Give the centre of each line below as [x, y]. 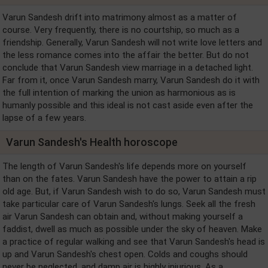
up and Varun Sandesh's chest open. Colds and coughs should [125, 254]
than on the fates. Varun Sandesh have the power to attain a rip [130, 179]
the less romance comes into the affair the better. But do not [126, 55]
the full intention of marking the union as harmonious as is [119, 93]
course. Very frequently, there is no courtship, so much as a [121, 30]
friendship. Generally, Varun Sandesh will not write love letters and [132, 42]
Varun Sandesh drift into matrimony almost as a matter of [120, 17]
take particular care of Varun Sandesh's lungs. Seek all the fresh [129, 204]
